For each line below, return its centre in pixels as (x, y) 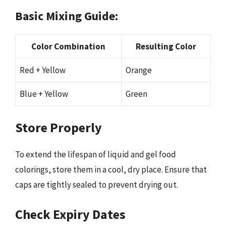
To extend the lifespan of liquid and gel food (96, 154)
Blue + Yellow (44, 94)
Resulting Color (166, 46)
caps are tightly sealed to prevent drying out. (97, 185)
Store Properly (59, 127)
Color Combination (68, 46)
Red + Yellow (43, 70)
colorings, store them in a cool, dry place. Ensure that (111, 169)
